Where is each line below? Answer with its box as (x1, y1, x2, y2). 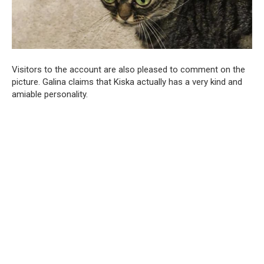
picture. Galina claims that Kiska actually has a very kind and (12, 77, 242, 88)
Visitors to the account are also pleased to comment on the (12, 64, 245, 75)
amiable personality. (12, 89, 88, 100)
